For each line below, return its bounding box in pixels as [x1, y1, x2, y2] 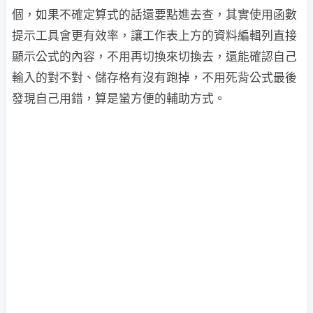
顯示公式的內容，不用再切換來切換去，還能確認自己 [12, 50, 297, 64]
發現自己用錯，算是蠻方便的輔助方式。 [12, 92, 226, 105]
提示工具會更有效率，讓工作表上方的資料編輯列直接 [12, 29, 297, 43]
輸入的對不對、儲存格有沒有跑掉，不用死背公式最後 [12, 71, 297, 85]
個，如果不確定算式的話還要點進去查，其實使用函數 [12, 8, 297, 22]
